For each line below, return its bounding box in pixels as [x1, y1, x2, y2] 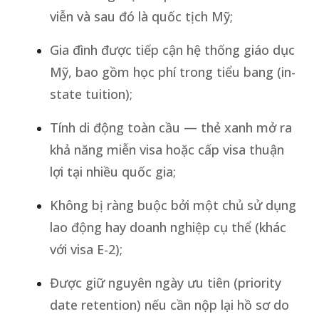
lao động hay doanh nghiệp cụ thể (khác [50, 218, 286, 236]
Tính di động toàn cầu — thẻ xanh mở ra [50, 118, 292, 136]
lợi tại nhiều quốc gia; [50, 162, 176, 180]
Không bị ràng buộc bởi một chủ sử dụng [50, 196, 296, 214]
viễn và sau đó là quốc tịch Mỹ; [50, 7, 233, 25]
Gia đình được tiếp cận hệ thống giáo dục [50, 41, 295, 58]
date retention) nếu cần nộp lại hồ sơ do [50, 296, 289, 313]
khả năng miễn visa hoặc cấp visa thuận [50, 140, 284, 158]
